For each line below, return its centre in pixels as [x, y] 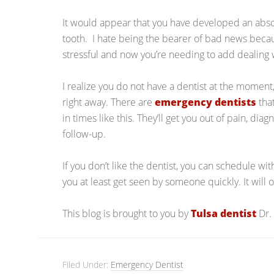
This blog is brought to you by [127, 213]
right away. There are [109, 102]
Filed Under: [87, 265]
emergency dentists [206, 102]
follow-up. [84, 134]
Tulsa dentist [224, 213]
